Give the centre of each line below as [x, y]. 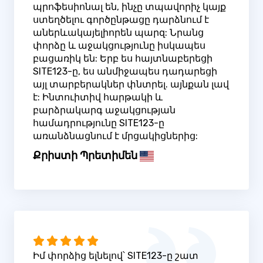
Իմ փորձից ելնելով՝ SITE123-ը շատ [116, 255]
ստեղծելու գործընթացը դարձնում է [121, 20]
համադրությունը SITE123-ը [99, 123]
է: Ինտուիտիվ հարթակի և [98, 97]
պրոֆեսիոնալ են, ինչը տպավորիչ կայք [129, 7]
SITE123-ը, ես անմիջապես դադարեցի [125, 72]
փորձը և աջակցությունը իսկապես [119, 46]
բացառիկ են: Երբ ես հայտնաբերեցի [123, 59]
